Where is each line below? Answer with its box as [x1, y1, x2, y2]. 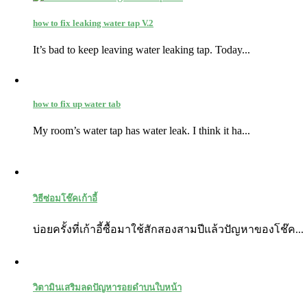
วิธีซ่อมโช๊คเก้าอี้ [33, 193, 97, 204]
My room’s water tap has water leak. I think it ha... [33, 125, 250, 137]
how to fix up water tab [33, 99, 121, 110]
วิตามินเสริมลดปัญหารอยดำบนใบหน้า [33, 282, 182, 293]
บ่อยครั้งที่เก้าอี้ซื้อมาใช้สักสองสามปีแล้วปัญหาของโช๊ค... [33, 223, 304, 235]
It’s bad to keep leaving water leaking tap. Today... [33, 44, 250, 56]
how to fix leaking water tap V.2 [33, 17, 153, 28]
